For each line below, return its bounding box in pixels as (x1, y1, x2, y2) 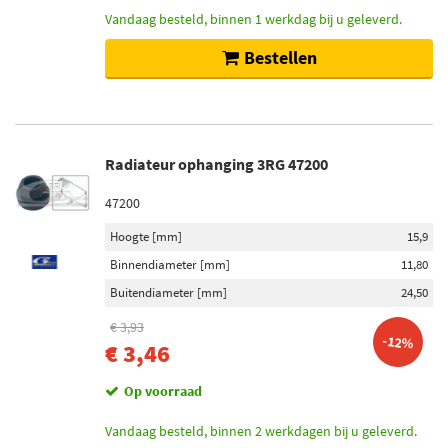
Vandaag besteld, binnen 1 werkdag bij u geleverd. (105, 10, 402, 28)
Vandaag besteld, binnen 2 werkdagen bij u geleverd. (105, 422, 417, 440)
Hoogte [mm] (110, 228, 182, 245)
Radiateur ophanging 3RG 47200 (105, 154, 328, 174)
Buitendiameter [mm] (110, 284, 227, 301)
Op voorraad (124, 382, 202, 400)
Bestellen (243, 46, 317, 69)
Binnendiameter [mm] (110, 256, 230, 273)
